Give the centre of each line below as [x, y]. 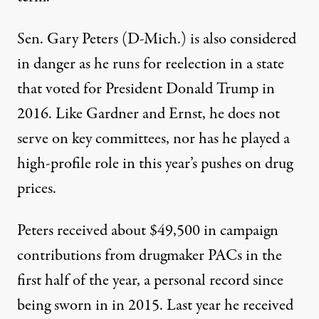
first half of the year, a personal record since [150, 281]
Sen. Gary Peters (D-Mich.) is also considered [157, 40]
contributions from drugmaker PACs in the [150, 256]
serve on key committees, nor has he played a [153, 139]
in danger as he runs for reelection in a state [151, 64]
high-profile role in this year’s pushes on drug [155, 164]
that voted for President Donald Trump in [146, 89]
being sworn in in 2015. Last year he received [155, 306]
